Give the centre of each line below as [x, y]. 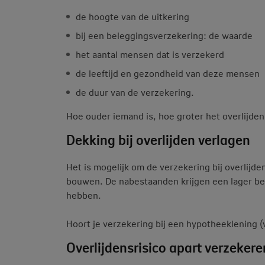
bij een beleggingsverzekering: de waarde [164, 35]
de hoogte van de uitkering [132, 16]
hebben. [84, 195]
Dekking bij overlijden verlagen [158, 139]
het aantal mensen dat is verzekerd [150, 54]
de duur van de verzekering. [135, 92]
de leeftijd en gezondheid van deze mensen [168, 73]
